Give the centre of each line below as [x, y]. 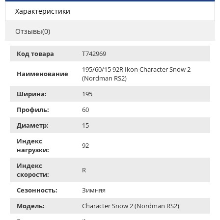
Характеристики [43, 11]
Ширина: [32, 94]
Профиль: [33, 109]
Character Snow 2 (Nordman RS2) [131, 206]
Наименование [42, 73]
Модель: [31, 206]
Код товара [35, 53]
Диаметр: [33, 125]
